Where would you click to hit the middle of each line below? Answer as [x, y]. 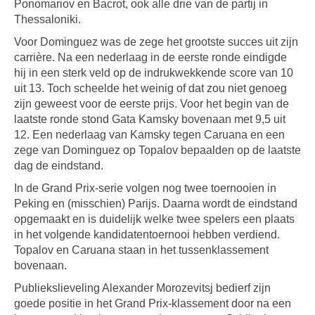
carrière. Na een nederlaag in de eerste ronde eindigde [150, 57]
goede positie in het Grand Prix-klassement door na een [153, 303]
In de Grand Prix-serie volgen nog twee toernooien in [145, 188]
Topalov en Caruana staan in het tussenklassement [141, 250]
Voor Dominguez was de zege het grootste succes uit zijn [156, 42]
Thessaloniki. [47, 19]
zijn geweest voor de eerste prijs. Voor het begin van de [152, 104]
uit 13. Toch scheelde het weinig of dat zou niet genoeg [150, 88]
